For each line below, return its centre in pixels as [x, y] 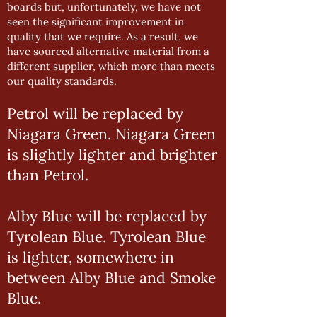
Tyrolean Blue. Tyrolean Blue [106, 237]
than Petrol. [48, 175]
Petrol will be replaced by [95, 114]
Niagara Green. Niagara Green [111, 134]
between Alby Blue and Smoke [111, 278]
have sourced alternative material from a [108, 51]
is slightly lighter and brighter [112, 155]
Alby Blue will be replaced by [107, 216]
